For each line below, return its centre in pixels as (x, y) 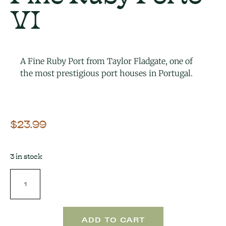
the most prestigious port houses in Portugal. (106, 73)
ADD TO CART (113, 219)
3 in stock (26, 155)
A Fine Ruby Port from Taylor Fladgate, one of (106, 61)
